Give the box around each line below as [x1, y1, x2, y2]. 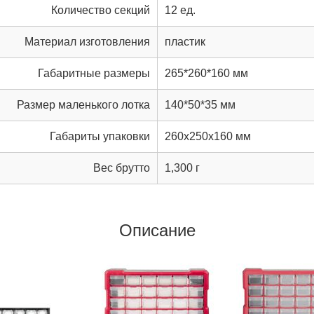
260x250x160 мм [165, 130, 251, 142]
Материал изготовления [25, 35, 150, 48]
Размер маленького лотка [17, 98, 150, 111]
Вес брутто [93, 161, 150, 174]
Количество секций [51, 4, 150, 16]
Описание [118, 220, 196, 240]
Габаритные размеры [38, 67, 150, 79]
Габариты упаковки [50, 130, 150, 142]
